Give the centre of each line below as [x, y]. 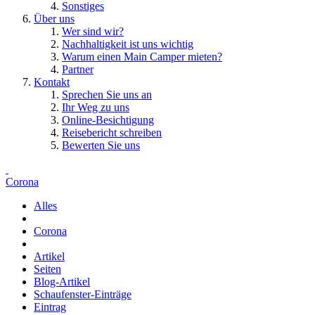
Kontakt [52, 82]
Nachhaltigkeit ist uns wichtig [128, 44]
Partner [78, 69]
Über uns [54, 19]
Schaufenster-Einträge [83, 294]
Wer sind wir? [93, 31]
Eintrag [50, 307]
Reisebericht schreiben [112, 133]
